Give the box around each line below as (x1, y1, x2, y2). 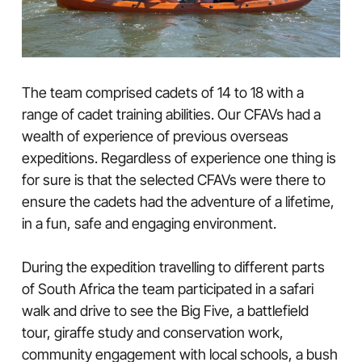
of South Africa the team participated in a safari (21, 280, 314, 297)
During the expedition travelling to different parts (21, 258, 325, 276)
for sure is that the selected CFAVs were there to (21, 170, 326, 188)
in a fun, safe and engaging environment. (21, 214, 276, 232)
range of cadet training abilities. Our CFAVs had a (21, 105, 321, 123)
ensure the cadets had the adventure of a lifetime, (21, 192, 335, 210)
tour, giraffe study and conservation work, (21, 323, 284, 341)
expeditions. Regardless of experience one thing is (21, 149, 336, 166)
